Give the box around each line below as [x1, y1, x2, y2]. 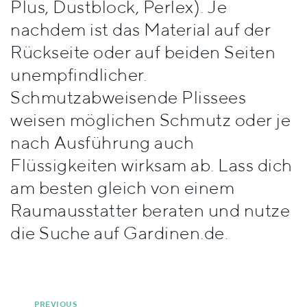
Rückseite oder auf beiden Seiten [10, 40, 275, 62]
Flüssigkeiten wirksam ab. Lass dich [10, 153, 293, 175]
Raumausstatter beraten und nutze [10, 199, 290, 221]
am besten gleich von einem [10, 176, 234, 198]
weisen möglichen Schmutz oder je [10, 108, 291, 130]
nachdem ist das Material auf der [10, 18, 271, 40]
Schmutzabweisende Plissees [10, 86, 246, 108]
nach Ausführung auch [10, 131, 194, 153]
